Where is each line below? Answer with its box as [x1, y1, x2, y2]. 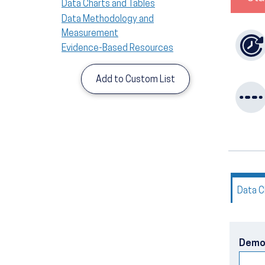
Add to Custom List [96, 75, 175, 85]
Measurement [62, 28, 118, 38]
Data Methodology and [62, 14, 154, 24]
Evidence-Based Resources [62, 44, 173, 54]
